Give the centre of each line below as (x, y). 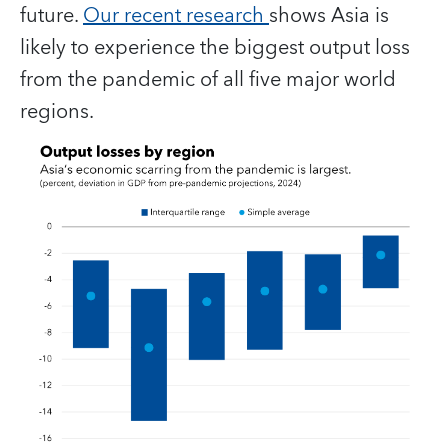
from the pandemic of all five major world (208, 79)
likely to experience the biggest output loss (215, 47)
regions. (57, 111)
